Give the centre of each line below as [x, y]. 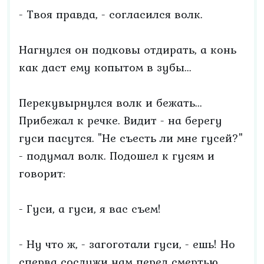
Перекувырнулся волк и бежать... [110, 103]
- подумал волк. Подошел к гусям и [117, 156]
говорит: [42, 173]
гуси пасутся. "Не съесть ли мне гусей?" [131, 138]
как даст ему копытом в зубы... [105, 67]
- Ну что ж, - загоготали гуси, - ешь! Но [127, 244]
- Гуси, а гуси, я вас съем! [90, 209]
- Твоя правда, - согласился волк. [111, 14]
